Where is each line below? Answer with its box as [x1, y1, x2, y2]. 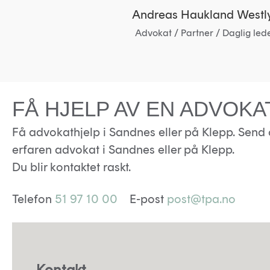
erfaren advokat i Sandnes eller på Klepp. [12, 142, 234, 157]
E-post [118, 191, 167, 206]
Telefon [12, 191, 55, 206]
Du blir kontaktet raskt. [12, 159, 131, 174]
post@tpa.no [167, 191, 236, 206]
